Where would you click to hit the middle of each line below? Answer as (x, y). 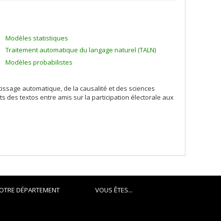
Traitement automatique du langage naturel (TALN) (81, 50)
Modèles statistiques (37, 38)
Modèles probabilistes (39, 62)
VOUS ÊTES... (114, 190)
